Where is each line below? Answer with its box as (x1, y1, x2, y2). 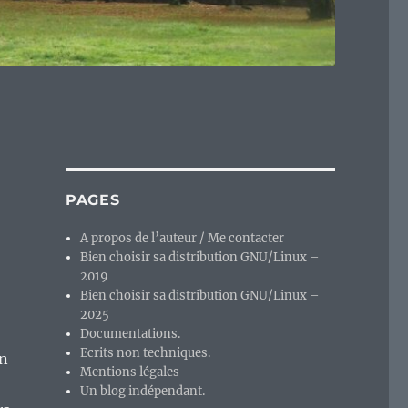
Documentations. (80, 326, 181, 342)
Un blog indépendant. (80, 383, 206, 400)
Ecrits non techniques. (80, 345, 211, 362)
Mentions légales (80, 364, 180, 381)
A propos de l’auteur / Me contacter (80, 230, 285, 247)
